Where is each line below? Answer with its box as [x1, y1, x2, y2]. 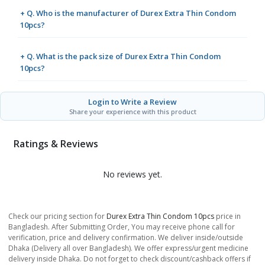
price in [214, 211, 241, 222]
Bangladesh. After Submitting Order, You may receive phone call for [8, 222, 235, 232]
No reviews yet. [103, 169, 162, 180]
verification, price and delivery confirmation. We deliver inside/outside [8, 232, 243, 243]
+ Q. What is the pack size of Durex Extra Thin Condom [20, 51, 221, 62]
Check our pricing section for [8, 211, 106, 222]
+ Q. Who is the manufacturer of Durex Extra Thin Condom [20, 8, 236, 19]
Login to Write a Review [88, 96, 177, 108]
